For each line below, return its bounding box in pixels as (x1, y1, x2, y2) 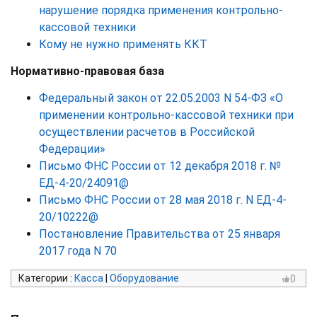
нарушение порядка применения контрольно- (39, 3, 283, 17)
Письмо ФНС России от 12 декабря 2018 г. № (39, 158, 281, 173)
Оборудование (110, 272, 179, 284)
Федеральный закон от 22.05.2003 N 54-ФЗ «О (39, 91, 283, 105)
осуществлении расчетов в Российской (39, 125, 255, 139)
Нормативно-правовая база (11, 64, 164, 78)
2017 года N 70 (39, 243, 117, 258)
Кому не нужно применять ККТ (39, 37, 207, 51)
